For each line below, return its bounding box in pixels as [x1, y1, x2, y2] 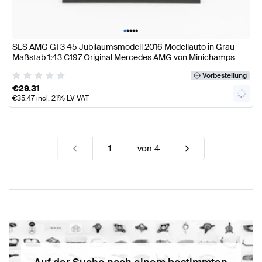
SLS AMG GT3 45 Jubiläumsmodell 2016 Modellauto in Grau [12, 42, 235, 53]
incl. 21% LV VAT [35, 93, 89, 103]
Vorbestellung [202, 70, 247, 80]
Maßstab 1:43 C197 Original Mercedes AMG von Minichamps [12, 52, 235, 63]
